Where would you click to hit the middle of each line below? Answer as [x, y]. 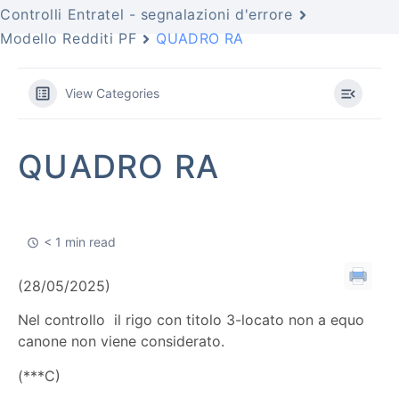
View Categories [112, 93]
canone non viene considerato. [121, 342]
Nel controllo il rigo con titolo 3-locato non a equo [191, 320]
